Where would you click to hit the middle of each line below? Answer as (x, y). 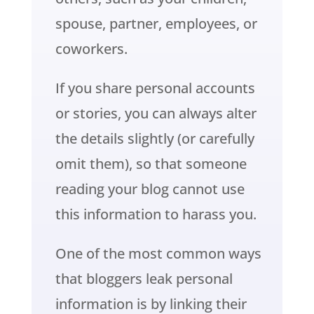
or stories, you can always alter (156, 114)
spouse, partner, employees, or (156, 24)
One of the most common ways (158, 254)
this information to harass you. (156, 214)
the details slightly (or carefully (155, 139)
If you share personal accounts (155, 88)
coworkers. (91, 49)
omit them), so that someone (151, 164)
